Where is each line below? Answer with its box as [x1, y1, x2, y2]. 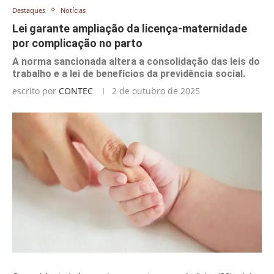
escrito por [12, 84, 59, 97]
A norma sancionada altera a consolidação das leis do [12, 55, 260, 67]
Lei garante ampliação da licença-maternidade [12, 21, 247, 35]
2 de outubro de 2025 [112, 84, 200, 97]
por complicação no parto [12, 36, 143, 50]
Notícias [61, 5, 86, 15]
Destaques [12, 5, 45, 15]
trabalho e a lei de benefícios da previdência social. [12, 67, 245, 80]
